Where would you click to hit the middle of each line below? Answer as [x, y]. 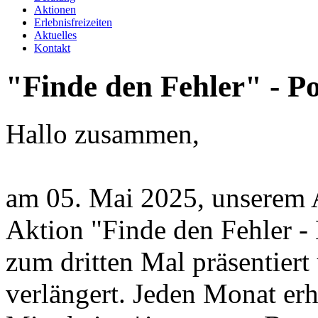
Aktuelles [55, 35]
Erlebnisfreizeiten [73, 22]
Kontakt [52, 48]
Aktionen [55, 9]
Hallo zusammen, [103, 133]
